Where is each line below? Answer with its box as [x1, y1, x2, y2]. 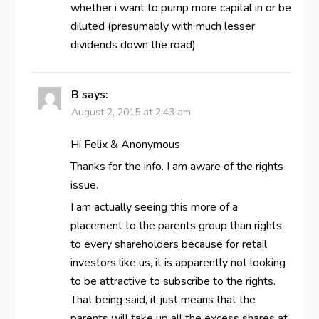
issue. [70, 177, 98, 193]
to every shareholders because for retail [70, 236, 267, 252]
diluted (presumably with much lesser [70, 18, 255, 34]
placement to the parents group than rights [70, 217, 282, 234]
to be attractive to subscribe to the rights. [70, 273, 276, 289]
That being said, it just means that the [70, 291, 256, 308]
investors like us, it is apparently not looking [70, 254, 286, 271]
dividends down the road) [70, 36, 196, 53]
